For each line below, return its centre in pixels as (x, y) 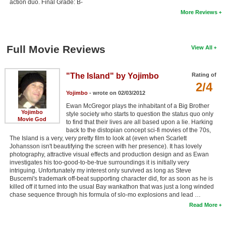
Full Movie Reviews (56, 49)
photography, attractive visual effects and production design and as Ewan (109, 154)
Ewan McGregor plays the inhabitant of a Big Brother (137, 106)
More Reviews (199, 12)
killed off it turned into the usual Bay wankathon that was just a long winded (111, 186)
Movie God (32, 119)
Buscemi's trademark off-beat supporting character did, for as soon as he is (111, 178)
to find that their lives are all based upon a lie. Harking (139, 122)
